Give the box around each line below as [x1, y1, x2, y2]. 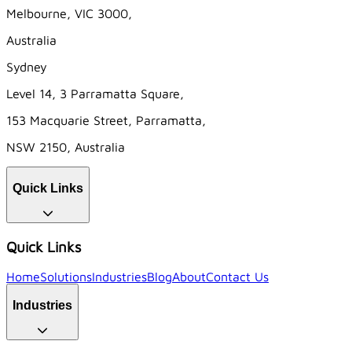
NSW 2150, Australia [6, 140, 125, 155]
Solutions [40, 269, 92, 284]
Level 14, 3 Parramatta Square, [6, 86, 184, 101]
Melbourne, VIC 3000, [6, 6, 132, 21]
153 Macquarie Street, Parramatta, [6, 113, 206, 128]
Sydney [6, 60, 47, 75]
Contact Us [206, 269, 269, 284]
